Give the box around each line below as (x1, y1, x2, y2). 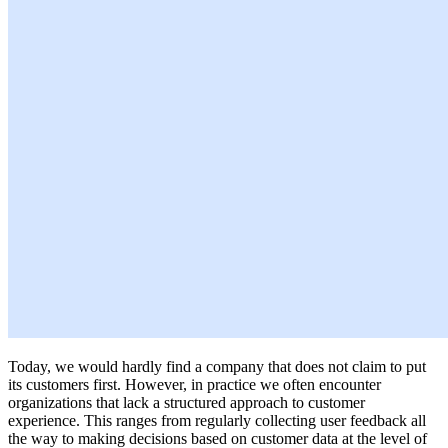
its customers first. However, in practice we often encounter (8, 375, 381, 393)
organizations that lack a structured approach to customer (8, 393, 365, 411)
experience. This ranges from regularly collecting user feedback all (8, 411, 426, 429)
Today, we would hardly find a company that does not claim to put (8, 357, 426, 375)
